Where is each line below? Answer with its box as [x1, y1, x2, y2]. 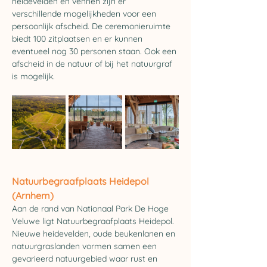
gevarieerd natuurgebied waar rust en [12, 253, 160, 264]
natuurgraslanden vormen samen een [12, 241, 159, 252]
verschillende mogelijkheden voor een [12, 8, 159, 19]
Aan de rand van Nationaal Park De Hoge [12, 203, 171, 214]
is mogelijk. [12, 71, 55, 82]
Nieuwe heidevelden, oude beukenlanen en [12, 228, 178, 239]
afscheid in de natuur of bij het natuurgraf [12, 58, 175, 69]
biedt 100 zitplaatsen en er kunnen [12, 33, 145, 44]
